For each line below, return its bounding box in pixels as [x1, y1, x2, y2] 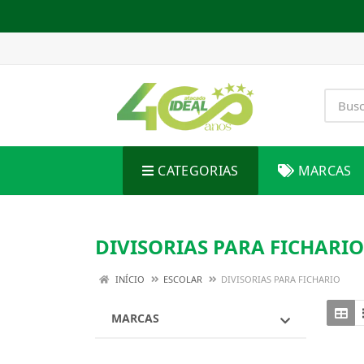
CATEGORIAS [158, 162, 239, 180]
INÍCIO [113, 273, 145, 285]
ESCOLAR [163, 273, 202, 285]
